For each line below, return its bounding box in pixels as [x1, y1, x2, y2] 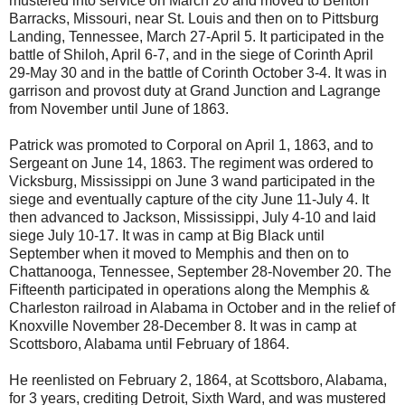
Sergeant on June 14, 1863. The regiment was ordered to [9, 155, 373, 171]
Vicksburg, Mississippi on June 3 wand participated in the [9, 173, 375, 189]
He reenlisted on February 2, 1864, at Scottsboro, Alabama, [9, 372, 387, 388]
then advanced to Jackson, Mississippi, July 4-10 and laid [9, 209, 376, 225]
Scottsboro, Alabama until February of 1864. [9, 335, 289, 352]
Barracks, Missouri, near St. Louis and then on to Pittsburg [9, 10, 379, 26]
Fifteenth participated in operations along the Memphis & [9, 281, 370, 297]
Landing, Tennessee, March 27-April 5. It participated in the [9, 28, 384, 44]
